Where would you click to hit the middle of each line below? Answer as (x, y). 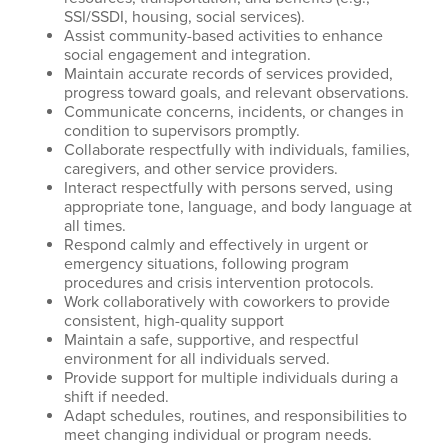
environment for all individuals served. (199, 359)
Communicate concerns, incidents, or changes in (234, 112)
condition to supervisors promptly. (184, 131)
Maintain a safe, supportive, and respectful (211, 340)
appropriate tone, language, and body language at (238, 207)
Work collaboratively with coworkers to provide (227, 302)
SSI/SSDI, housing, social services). (186, 17)
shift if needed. (116, 397)
